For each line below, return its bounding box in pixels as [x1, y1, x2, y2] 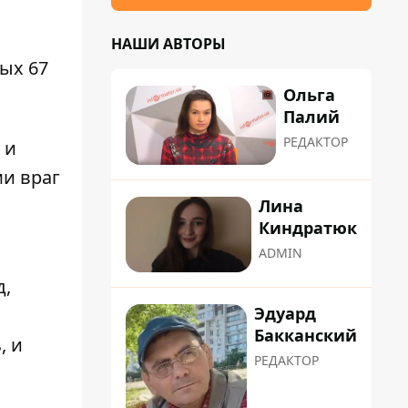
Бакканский [254, 323, 357, 346]
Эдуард [254, 301, 316, 324]
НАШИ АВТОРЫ [111, 34, 226, 54]
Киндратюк [259, 217, 357, 240]
